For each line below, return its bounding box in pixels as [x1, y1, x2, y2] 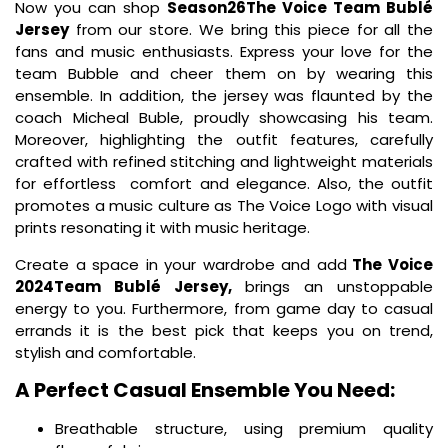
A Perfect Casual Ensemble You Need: [15, 376, 399, 405]
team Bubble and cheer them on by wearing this [15, 63, 433, 85]
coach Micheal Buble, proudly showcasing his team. [15, 107, 433, 129]
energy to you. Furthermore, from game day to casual [15, 297, 433, 319]
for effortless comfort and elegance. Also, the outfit [15, 173, 433, 195]
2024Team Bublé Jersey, [15, 275, 232, 297]
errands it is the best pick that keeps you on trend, [15, 319, 433, 341]
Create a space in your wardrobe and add [15, 253, 347, 275]
